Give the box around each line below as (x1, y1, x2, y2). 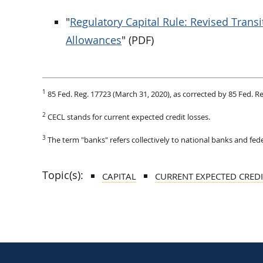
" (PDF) (122, 32, 154, 47)
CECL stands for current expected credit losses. (48, 111, 210, 122)
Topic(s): (42, 167, 83, 182)
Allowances (66, 32, 122, 47)
